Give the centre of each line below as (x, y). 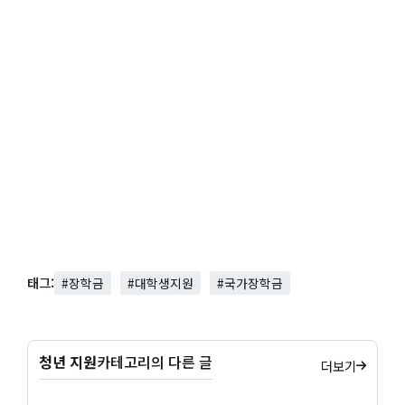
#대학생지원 (160, 283)
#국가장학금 (250, 283)
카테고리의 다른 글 (155, 362)
